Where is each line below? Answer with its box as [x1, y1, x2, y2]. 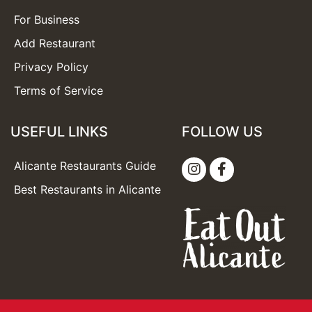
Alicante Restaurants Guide [14, 159, 156, 173]
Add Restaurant [14, 36, 95, 50]
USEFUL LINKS [10, 123, 108, 140]
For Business [14, 13, 79, 26]
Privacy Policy [14, 60, 88, 74]
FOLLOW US [182, 123, 263, 140]
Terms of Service [14, 84, 103, 97]
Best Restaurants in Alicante [14, 182, 161, 196]
